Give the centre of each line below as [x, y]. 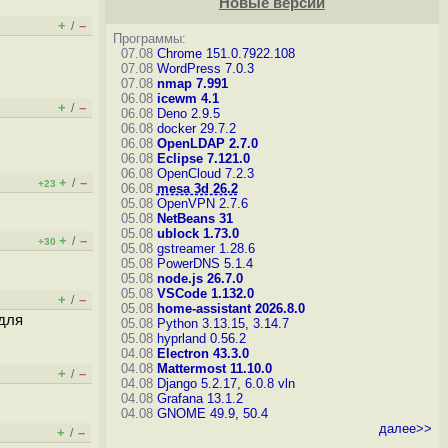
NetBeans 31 [194, 218]
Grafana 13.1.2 [199, 398]
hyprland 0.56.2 [201, 338]
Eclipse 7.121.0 [203, 158]
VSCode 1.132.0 [205, 293]
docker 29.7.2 [196, 128]
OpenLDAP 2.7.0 [207, 143]
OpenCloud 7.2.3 [205, 173]
